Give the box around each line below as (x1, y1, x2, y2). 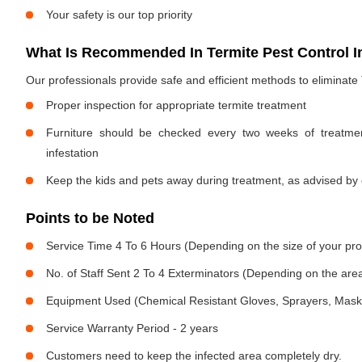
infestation (46, 146, 99, 159)
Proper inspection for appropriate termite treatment (46, 99, 306, 112)
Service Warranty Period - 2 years (46, 322, 218, 335)
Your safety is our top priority (46, 8, 192, 21)
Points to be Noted (26, 210, 154, 226)
